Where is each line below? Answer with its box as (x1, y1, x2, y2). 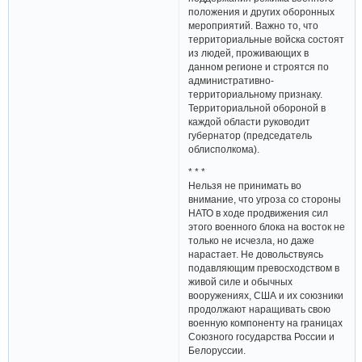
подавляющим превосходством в (188, 263, 340, 274)
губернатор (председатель (188, 129, 313, 141)
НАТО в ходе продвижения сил (188, 208, 329, 219)
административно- (188, 74, 275, 86)
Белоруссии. (188, 345, 246, 356)
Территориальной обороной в (188, 102, 326, 113)
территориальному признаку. (188, 88, 323, 99)
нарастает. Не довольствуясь (188, 249, 324, 260)
